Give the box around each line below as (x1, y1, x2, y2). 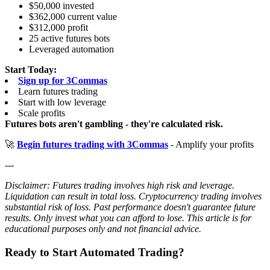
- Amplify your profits (168, 139, 254, 150)
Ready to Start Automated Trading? (5, 246, 184, 259)
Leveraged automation (29, 44, 114, 55)
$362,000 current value (29, 11, 117, 22)
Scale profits (18, 108, 65, 119)
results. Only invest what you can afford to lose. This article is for (5, 213, 251, 224)
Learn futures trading (18, 86, 98, 97)
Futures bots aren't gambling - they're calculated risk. (5, 119, 223, 130)
